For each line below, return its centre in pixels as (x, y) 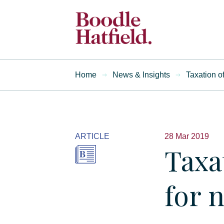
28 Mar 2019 (187, 136)
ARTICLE (92, 136)
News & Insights (141, 75)
